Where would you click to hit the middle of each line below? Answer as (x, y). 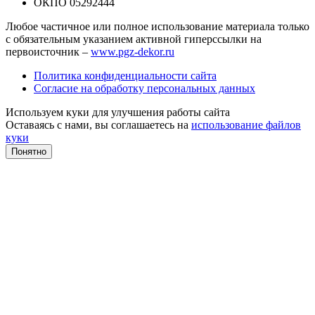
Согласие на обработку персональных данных (144, 89)
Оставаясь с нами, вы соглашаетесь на (98, 125)
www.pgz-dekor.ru (133, 52)
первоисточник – (48, 52)
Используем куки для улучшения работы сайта (118, 112)
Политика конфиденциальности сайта (125, 76)
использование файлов (246, 125)
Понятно (29, 152)
